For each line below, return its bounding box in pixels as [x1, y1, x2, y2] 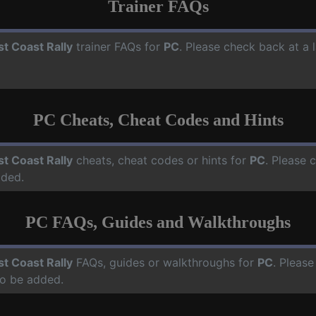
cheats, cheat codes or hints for [73, 152, 250, 167]
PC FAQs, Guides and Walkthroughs [25, 212, 291, 231]
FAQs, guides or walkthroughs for [73, 255, 257, 269]
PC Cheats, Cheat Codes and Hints [32, 110, 284, 129]
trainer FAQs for [73, 39, 164, 54]
